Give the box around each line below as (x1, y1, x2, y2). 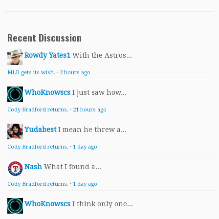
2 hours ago (60, 69, 90, 76)
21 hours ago (73, 107, 107, 113)
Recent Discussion (7, 30, 82, 44)
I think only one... (72, 200, 133, 208)
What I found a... (44, 163, 101, 171)
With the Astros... (72, 51, 132, 59)
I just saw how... (72, 88, 127, 96)
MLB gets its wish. (7, 69, 55, 76)
